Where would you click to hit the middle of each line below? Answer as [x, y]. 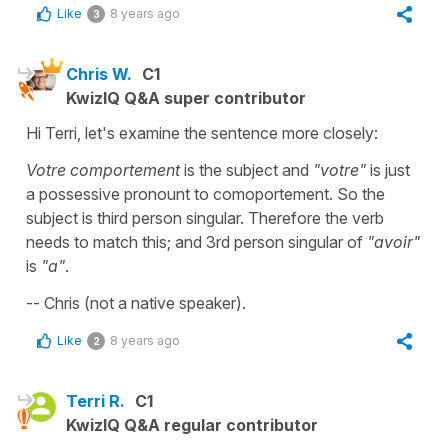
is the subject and [246, 170]
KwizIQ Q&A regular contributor [192, 425]
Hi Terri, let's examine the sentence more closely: [202, 133]
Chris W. [99, 74]
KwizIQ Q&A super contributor [186, 98]
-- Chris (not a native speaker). [136, 303]
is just [388, 170]
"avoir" [391, 242]
